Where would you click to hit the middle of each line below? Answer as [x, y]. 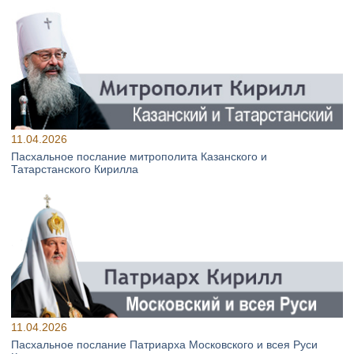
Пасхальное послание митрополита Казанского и [139, 156]
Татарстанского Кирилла [75, 169]
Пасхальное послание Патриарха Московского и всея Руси [164, 344]
